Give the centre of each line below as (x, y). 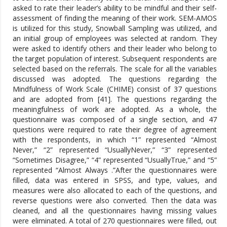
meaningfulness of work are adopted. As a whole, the (115, 109)
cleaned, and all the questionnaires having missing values (115, 210)
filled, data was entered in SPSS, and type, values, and (115, 180)
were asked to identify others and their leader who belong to (115, 48)
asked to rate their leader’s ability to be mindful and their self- (115, 8)
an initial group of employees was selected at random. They (115, 38)
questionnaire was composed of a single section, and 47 (115, 119)
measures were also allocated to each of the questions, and (115, 190)
